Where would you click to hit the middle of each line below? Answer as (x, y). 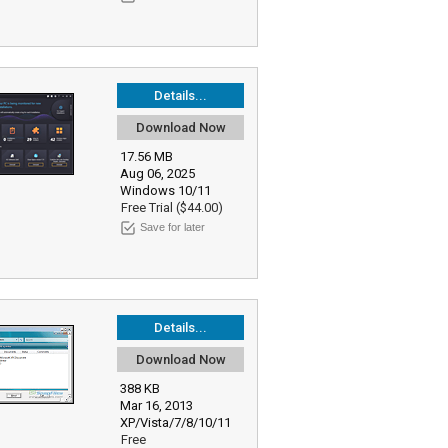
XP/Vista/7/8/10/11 (177, 422)
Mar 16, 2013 (156, 405)
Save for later (172, 227)
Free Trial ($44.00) (172, 207)
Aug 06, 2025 (157, 173)
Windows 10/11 (167, 190)
